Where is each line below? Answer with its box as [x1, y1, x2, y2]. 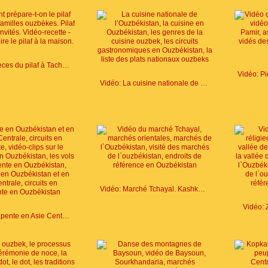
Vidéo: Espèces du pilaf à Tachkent [62, 61, 69, 69]
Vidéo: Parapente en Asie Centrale [62, 212, 69, 220]
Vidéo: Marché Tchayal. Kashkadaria [198, 185, 205, 193]
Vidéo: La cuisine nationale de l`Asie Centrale [200, 79, 208, 87]
